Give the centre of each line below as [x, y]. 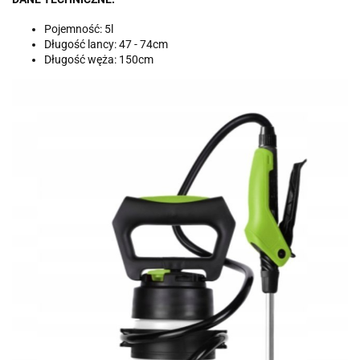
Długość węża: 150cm [99, 59]
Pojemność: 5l [79, 29]
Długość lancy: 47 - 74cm [106, 44]
